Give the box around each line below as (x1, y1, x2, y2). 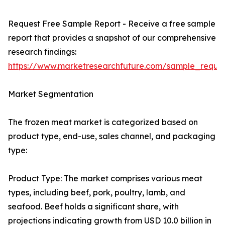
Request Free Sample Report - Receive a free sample (8, 19, 215, 29)
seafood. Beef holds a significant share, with (8, 201, 179, 212)
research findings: (8, 47, 76, 57)
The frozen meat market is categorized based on (8, 117, 198, 128)
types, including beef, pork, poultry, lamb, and (8, 187, 185, 198)
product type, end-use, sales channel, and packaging (8, 131, 215, 142)
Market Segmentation (8, 89, 93, 99)
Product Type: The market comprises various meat (8, 173, 202, 184)
